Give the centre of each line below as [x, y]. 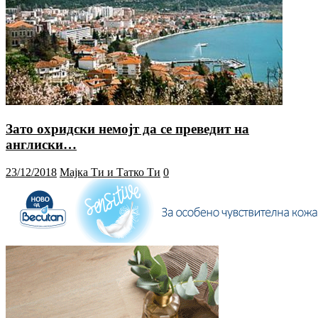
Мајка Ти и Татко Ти [110, 172]
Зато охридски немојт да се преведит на [127, 129]
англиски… [41, 145]
